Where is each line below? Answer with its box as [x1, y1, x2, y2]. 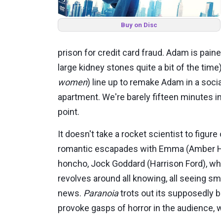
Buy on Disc [121, 21, 157, 29]
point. [58, 107, 79, 117]
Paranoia [83, 188, 118, 198]
